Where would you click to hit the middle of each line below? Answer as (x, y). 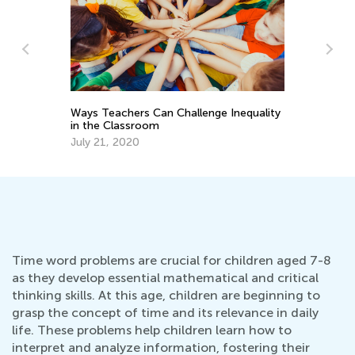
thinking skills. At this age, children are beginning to (166, 296)
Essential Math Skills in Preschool (242, 103)
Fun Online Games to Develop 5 (240, 90)
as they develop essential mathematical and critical (165, 278)
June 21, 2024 (193, 120)
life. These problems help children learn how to (152, 330)
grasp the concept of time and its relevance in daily (165, 313)
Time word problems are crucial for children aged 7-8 (172, 261)
